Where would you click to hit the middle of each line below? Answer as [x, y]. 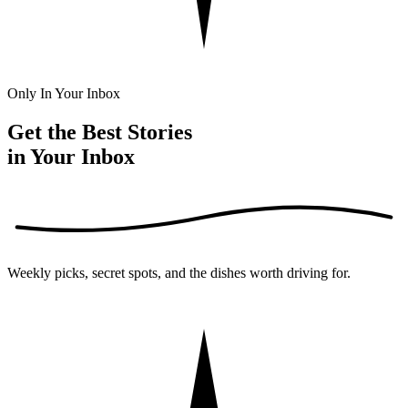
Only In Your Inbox [64, 94]
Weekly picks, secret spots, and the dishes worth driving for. [179, 273]
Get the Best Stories [100, 133]
